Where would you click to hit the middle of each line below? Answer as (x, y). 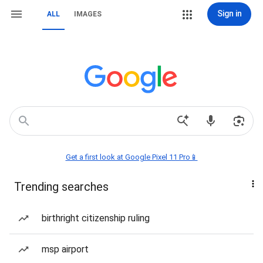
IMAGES (88, 14)
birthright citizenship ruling (96, 218)
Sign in (229, 14)
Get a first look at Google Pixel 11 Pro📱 (131, 157)
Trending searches (61, 187)
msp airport (65, 249)
